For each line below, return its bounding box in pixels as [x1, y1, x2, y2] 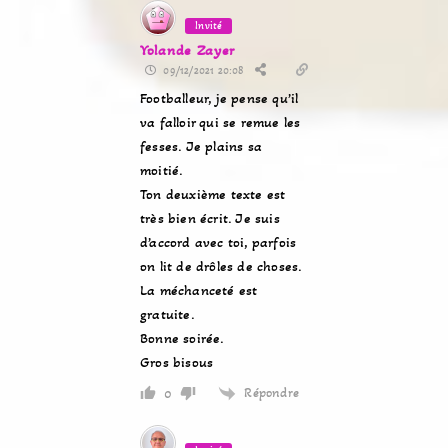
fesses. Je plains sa [140, 136, 262, 155]
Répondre [244, 383, 300, 401]
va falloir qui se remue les [140, 112, 301, 131]
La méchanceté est [140, 280, 258, 299]
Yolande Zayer [140, 40, 236, 59]
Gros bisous [140, 352, 214, 371]
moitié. [140, 160, 184, 179]
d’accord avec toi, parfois [140, 232, 297, 251]
